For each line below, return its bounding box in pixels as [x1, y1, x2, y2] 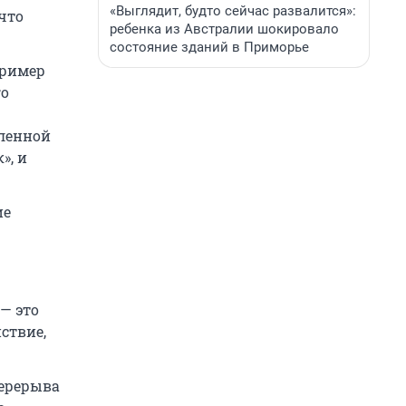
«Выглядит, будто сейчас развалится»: [110, 3, 356, 19]
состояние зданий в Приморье [110, 39, 309, 55]
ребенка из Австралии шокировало [110, 21, 339, 37]
